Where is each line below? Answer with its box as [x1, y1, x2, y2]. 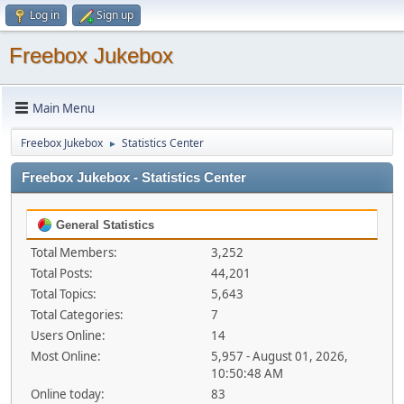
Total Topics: [31, 286, 96, 302]
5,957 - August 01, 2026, [210, 348, 348, 364]
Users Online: [31, 327, 106, 344]
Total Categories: [31, 307, 124, 323]
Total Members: [31, 244, 117, 261]
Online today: [31, 386, 105, 402]
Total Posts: [31, 265, 93, 281]
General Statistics [52, 218, 154, 232]
